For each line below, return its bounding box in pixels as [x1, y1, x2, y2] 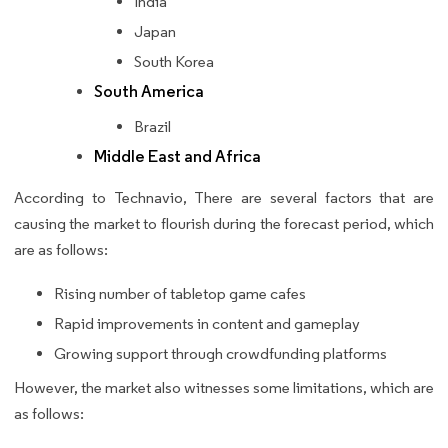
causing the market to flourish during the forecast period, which [14, 214, 434, 234]
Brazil [134, 117, 171, 137]
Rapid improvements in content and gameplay [54, 314, 360, 334]
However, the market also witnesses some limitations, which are [14, 378, 434, 398]
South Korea [134, 52, 214, 72]
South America [94, 81, 204, 103]
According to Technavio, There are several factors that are [14, 188, 434, 208]
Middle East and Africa [94, 146, 261, 168]
